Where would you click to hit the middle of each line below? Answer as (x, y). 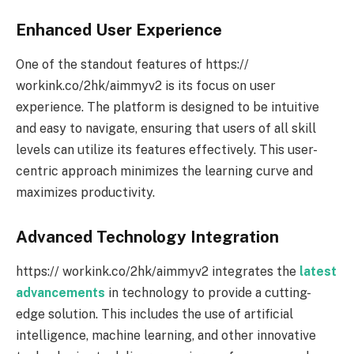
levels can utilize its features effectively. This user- (167, 150)
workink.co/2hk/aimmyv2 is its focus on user (146, 86)
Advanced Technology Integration (147, 237)
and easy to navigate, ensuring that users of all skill (166, 129)
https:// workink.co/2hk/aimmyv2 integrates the (158, 272)
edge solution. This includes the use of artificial (154, 314)
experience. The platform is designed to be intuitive (168, 107)
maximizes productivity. (85, 193)
